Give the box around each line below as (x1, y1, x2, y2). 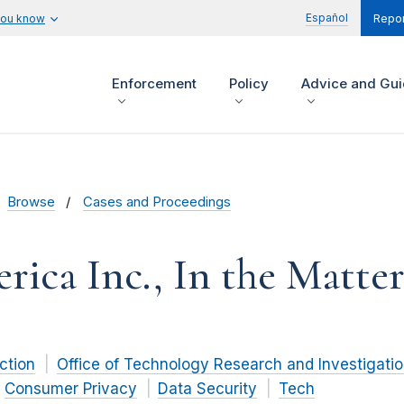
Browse (6, 194, 55, 211)
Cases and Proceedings (83, 194, 232, 211)
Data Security (158, 380, 257, 399)
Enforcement (112, 75, 197, 93)
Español (306, 11, 348, 24)
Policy (229, 75, 269, 93)
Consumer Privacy (4, 380, 137, 399)
